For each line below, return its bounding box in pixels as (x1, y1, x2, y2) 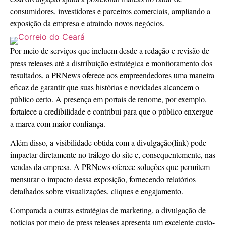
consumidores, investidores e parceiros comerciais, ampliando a (10, 6, 210, 17)
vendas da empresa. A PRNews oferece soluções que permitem (10, 161, 210, 173)
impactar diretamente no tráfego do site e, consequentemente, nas (10, 149, 215, 160)
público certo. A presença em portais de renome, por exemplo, (10, 93, 207, 104)
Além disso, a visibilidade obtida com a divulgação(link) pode (10, 137, 206, 148)
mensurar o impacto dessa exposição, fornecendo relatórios (10, 174, 196, 185)
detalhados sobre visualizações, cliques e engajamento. (10, 186, 183, 197)
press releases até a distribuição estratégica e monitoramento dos (10, 57, 212, 68)
